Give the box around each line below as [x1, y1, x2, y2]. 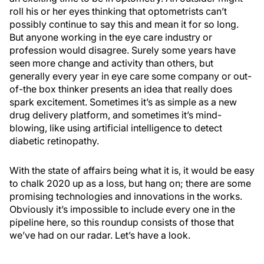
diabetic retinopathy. [9, 135, 99, 147]
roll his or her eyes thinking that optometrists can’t [9, 5, 227, 17]
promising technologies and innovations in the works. [9, 190, 242, 202]
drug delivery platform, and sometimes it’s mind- [9, 109, 222, 121]
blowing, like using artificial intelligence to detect [9, 122, 222, 134]
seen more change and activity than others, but [9, 57, 213, 69]
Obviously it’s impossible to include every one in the [9, 203, 235, 215]
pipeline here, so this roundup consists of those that [9, 216, 234, 228]
